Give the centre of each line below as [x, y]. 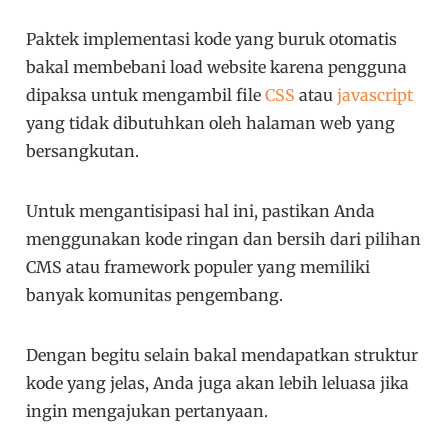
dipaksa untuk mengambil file [146, 95]
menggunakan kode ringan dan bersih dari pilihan [224, 239]
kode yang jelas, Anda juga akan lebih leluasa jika [218, 383]
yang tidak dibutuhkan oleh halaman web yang [211, 123]
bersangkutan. [83, 151]
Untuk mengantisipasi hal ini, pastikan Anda [201, 211]
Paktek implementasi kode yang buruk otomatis [212, 39]
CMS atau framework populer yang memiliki [198, 267]
